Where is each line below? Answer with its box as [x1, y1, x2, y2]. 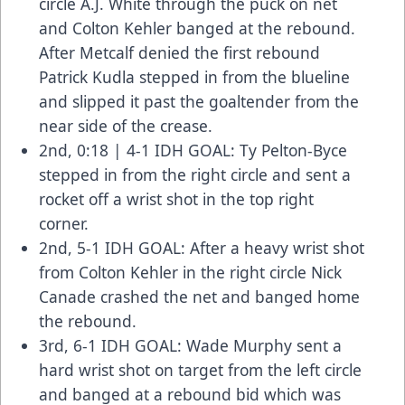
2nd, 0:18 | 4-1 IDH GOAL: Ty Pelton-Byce [39, 139, 347, 162]
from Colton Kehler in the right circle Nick [39, 261, 342, 284]
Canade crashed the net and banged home [39, 286, 360, 308]
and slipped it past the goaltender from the [39, 90, 359, 113]
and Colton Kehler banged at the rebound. [39, 17, 355, 40]
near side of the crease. [39, 115, 212, 137]
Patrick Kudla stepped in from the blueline [39, 66, 350, 89]
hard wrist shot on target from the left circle [39, 359, 362, 381]
